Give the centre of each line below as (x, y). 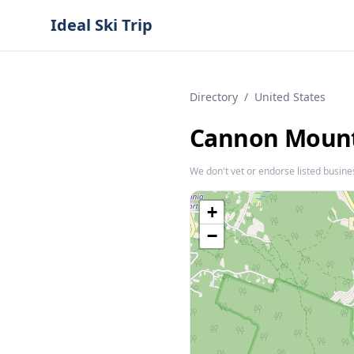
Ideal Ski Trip (102, 25)
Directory (214, 97)
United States (290, 97)
